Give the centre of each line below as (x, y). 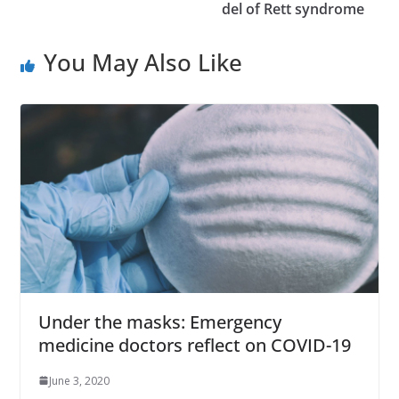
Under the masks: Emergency (159, 322)
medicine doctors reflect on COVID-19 (194, 345)
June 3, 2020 (79, 380)
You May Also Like (142, 63)
